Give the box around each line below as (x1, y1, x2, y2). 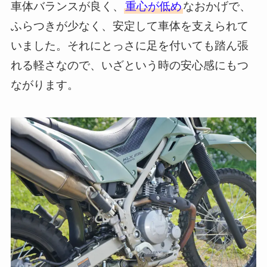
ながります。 (10, 79, 79, 92)
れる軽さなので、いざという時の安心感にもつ (10, 59, 249, 72)
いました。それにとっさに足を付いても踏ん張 (10, 39, 249, 52)
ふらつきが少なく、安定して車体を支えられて (10, 20, 249, 33)
